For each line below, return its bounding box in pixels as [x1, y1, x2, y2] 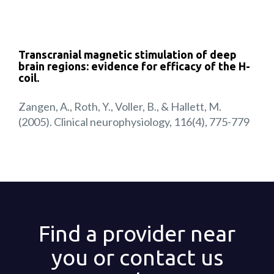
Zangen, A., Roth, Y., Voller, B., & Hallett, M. [18, 100, 221, 114]
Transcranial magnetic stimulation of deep [18, 48, 237, 61]
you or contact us [51, 245, 223, 270]
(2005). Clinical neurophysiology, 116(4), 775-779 [18, 115, 250, 129]
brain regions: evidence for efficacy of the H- [18, 60, 250, 73]
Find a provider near [39, 221, 235, 246]
